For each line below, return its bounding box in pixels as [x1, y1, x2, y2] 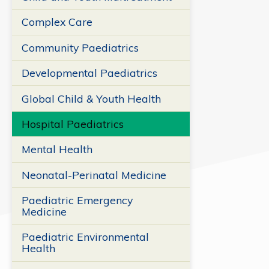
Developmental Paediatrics [21, 66, 157, 80]
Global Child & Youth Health [21, 91, 161, 105]
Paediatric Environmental [21, 230, 149, 244]
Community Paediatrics [21, 40, 139, 54]
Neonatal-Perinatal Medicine [21, 168, 166, 181]
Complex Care [21, 15, 92, 29]
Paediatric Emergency [21, 193, 133, 207]
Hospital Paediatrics [21, 116, 124, 130]
